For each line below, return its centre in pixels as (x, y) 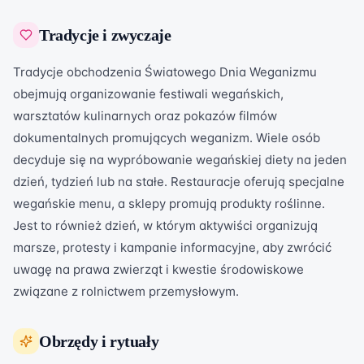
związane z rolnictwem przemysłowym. (126, 291)
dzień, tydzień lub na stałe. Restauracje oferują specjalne (179, 182)
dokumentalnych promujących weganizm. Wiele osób (167, 138)
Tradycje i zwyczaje (105, 35)
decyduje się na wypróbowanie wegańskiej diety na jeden (180, 160)
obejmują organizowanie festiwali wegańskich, (148, 94)
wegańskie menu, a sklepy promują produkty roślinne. (169, 204)
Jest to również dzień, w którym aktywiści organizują (165, 225)
